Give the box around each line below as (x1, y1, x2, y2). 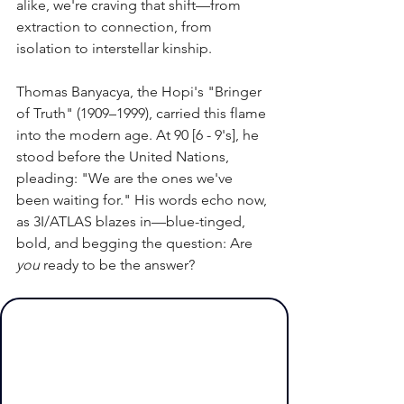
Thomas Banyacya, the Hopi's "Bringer (16, 83, 265, 101)
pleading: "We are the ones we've (16, 170, 236, 188)
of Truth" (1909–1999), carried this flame (16, 105, 270, 123)
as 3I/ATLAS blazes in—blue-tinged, (16, 213, 249, 231)
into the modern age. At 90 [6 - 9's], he (16, 126, 262, 144)
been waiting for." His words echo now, (16, 191, 271, 209)
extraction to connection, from (16, 18, 216, 36)
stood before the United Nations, (16, 148, 233, 166)
